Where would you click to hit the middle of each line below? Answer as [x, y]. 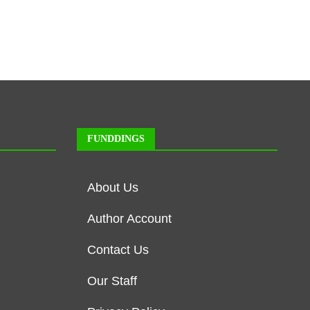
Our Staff [112, 281]
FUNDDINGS [116, 138]
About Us [113, 187]
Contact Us [118, 249]
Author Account [129, 218]
